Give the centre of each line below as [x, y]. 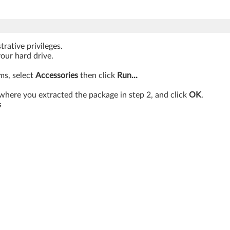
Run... [127, 75]
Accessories [57, 75]
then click [98, 75]
